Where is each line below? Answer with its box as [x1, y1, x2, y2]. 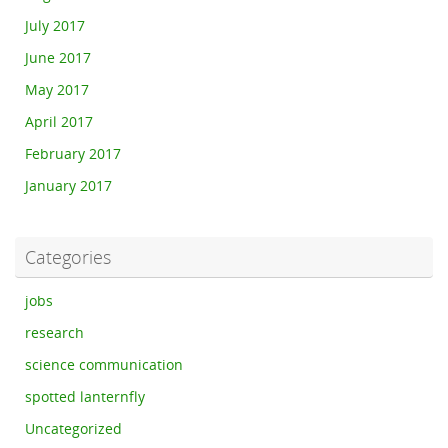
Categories [25, 244, 111, 269]
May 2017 [25, 80, 89, 99]
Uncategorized [25, 419, 122, 438]
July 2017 [25, 16, 85, 35]
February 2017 [25, 144, 121, 163]
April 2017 [25, 112, 93, 131]
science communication [25, 355, 183, 374]
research [25, 323, 84, 342]
